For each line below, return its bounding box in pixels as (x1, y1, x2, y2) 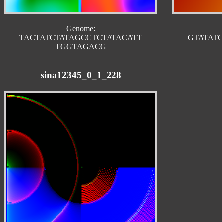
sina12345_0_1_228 (40, 70, 121, 81)
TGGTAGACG (55, 42, 106, 51)
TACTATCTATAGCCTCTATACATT (19, 33, 142, 42)
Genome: (66, 24, 95, 33)
